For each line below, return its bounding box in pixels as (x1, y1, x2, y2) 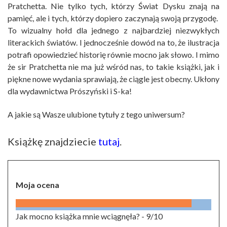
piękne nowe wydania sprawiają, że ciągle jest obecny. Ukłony (8, 74, 219, 84)
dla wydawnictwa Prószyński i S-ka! (8, 86, 132, 96)
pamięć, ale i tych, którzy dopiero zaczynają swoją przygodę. (8, 13, 219, 23)
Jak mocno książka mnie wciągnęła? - (16, 211, 146, 221)
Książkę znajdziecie (8, 135, 98, 148)
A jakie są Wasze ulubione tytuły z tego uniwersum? (8, 109, 185, 120)
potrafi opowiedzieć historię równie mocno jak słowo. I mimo (8, 50, 219, 60)
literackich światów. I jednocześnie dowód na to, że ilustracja (8, 37, 219, 48)
